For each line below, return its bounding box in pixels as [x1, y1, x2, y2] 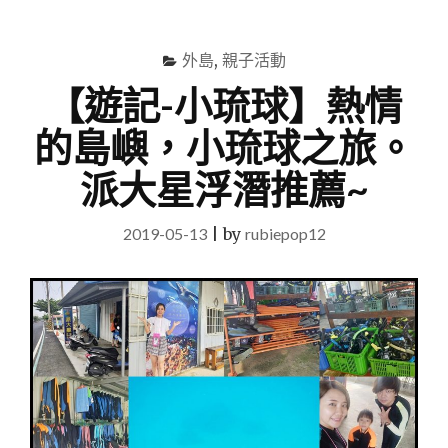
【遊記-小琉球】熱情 [46, 82, 402, 128]
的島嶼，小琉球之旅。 [34, 124, 414, 170]
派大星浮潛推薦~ [79, 166, 369, 212]
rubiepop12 [244, 224, 326, 243]
